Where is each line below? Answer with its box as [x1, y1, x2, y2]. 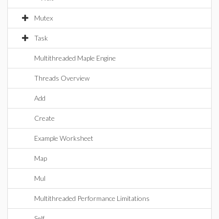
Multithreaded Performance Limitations [34, 194, 150, 202]
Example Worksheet [34, 134, 93, 142]
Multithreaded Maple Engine [34, 54, 116, 62]
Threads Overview [34, 74, 89, 82]
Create [34, 114, 55, 122]
